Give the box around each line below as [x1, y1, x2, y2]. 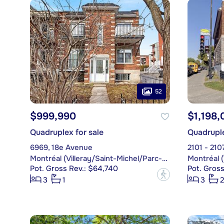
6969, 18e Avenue [29, 142, 92, 153]
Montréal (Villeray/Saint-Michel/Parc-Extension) [161, 153, 167, 164]
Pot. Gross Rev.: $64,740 [29, 163, 118, 174]
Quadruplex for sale [29, 127, 103, 138]
